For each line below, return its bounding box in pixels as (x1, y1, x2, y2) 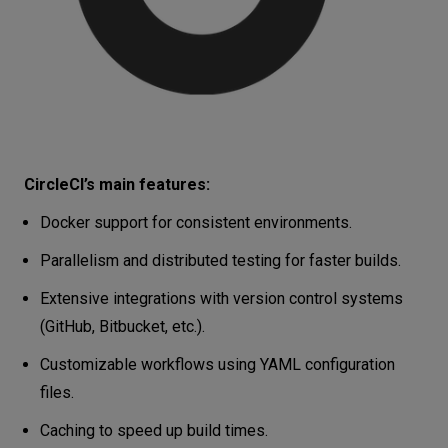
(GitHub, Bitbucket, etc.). (40, 316, 205, 336)
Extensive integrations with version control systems (40, 288, 403, 308)
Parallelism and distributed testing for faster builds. (40, 250, 401, 270)
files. (40, 382, 74, 402)
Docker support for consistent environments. (40, 212, 352, 232)
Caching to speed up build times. (40, 420, 268, 440)
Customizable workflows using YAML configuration (40, 354, 395, 374)
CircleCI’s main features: (24, 174, 210, 194)
